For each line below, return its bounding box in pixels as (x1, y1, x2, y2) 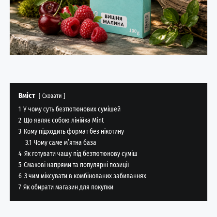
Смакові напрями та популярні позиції (24, 160, 129, 169)
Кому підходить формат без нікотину (24, 127, 124, 136)
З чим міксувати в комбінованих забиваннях (24, 171, 146, 180)
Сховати (42, 92, 62, 99)
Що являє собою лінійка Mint (24, 116, 104, 124)
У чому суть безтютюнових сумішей (23, 105, 121, 113)
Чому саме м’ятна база (34, 138, 96, 147)
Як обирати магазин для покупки (23, 183, 113, 191)
